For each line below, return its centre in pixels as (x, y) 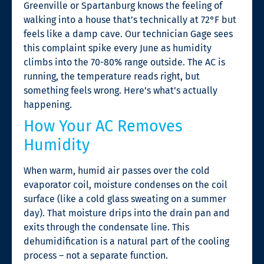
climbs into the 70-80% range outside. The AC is (124, 62)
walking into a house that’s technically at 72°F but (130, 19)
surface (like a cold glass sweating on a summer (125, 199)
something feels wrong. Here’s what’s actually (121, 90)
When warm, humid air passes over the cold (117, 170)
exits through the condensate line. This (106, 227)
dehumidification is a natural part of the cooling (126, 241)
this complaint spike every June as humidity (118, 48)
